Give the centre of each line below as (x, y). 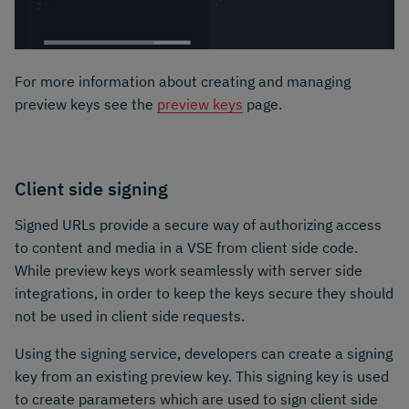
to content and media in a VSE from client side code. (186, 247)
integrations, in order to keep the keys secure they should (204, 293)
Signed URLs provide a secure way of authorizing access (198, 224)
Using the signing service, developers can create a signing (204, 353)
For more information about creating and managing (183, 82)
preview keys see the (86, 105)
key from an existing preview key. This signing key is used (202, 376)
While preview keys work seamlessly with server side (189, 270)
